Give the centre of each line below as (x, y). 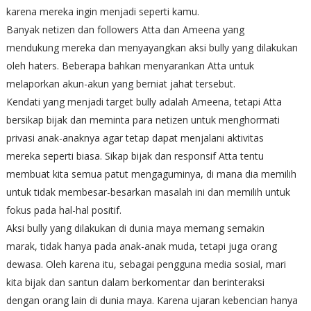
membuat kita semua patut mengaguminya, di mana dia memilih (151, 174)
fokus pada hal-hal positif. (64, 210)
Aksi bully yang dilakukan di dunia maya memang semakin (135, 228)
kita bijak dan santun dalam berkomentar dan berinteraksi (135, 282)
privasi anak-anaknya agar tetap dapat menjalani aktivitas (135, 137)
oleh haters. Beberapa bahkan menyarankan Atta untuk (130, 65)
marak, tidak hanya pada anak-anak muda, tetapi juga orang (141, 246)
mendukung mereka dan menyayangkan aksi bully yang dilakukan (152, 47)
